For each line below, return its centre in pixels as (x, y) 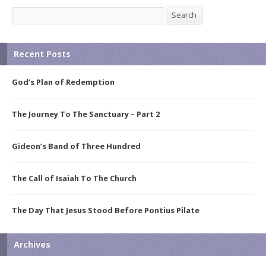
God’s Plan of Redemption (63, 82)
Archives (32, 244)
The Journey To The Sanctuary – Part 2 (86, 114)
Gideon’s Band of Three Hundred (76, 146)
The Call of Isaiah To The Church (74, 178)
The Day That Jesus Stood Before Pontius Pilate (106, 210)
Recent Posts (42, 53)
